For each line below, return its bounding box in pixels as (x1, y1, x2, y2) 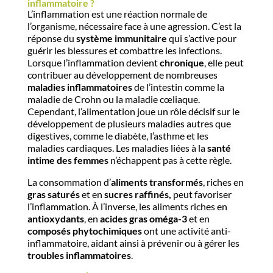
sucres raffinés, (104, 188, 171, 200)
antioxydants (27, 213, 84, 224)
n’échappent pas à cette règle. (108, 154, 232, 166)
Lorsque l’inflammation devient (27, 57, 160, 68)
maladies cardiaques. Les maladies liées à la (27, 142, 207, 154)
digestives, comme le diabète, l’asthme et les (27, 130, 208, 141)
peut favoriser (171, 188, 232, 200)
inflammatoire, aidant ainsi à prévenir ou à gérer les (27, 237, 239, 249)
